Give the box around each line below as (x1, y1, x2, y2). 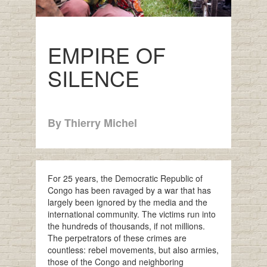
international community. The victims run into (47, 208, 216, 221)
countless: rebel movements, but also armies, (47, 244, 219, 256)
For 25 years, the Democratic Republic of (47, 172, 203, 185)
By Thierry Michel (47, 115, 137, 131)
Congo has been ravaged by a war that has (47, 184, 211, 197)
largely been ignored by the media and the (47, 196, 207, 209)
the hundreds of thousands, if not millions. (47, 220, 205, 232)
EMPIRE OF (47, 39, 166, 70)
